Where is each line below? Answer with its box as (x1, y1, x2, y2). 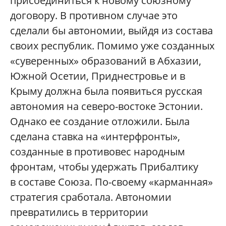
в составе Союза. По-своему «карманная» (10, 175, 213, 189)
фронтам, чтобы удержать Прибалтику (10, 160, 198, 174)
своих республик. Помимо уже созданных (10, 39, 214, 53)
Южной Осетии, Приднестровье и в (10, 69, 185, 83)
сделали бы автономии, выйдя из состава (10, 24, 213, 38)
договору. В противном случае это (10, 9, 178, 23)
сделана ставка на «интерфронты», (10, 130, 180, 144)
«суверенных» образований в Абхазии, (10, 54, 201, 68)
